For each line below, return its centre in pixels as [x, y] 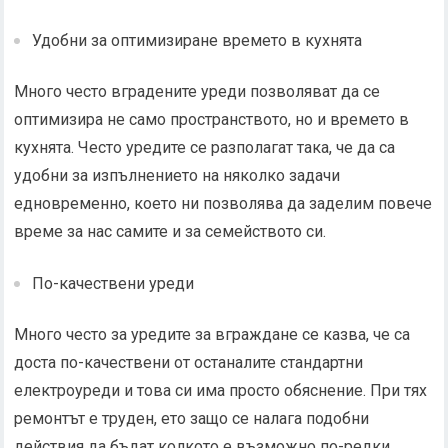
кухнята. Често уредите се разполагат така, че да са [205, 147]
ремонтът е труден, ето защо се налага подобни [192, 418]
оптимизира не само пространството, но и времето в [212, 119]
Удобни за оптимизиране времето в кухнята [197, 40]
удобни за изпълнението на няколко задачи [177, 175]
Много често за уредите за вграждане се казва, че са [212, 334]
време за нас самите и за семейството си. [170, 231]
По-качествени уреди [113, 283]
